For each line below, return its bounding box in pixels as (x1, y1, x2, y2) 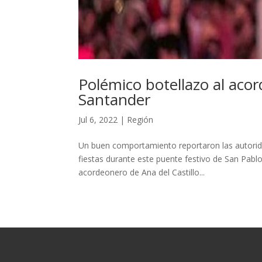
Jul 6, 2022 (78, 114, 118, 126)
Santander (78, 89, 151, 111)
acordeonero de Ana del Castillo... (78, 167, 205, 178)
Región (127, 114, 154, 126)
